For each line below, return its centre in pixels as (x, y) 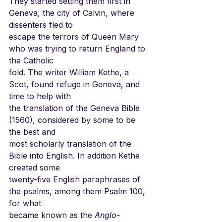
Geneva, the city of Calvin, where (73, 13)
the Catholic (31, 60)
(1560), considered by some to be (73, 120)
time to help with (40, 96)
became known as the (52, 215)
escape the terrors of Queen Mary (75, 36)
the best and (32, 132)
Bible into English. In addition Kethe (76, 155)
